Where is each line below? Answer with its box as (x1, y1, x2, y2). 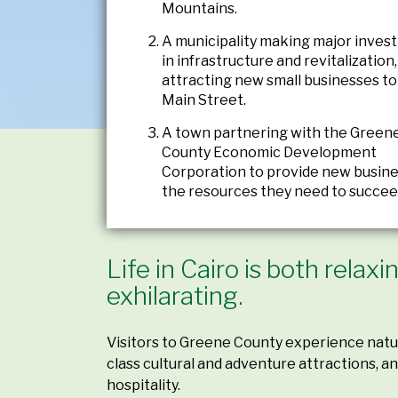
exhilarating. (107, 281, 243, 311)
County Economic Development (162, 144, 377, 161)
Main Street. (162, 92, 246, 108)
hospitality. (107, 376, 180, 394)
